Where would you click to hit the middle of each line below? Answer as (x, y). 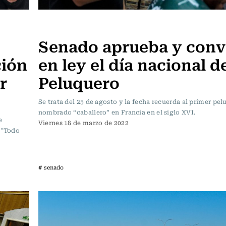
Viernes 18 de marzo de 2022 (83, 123)
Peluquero (79, 82)
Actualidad (60, 26)
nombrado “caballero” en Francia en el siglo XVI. (117, 112)
